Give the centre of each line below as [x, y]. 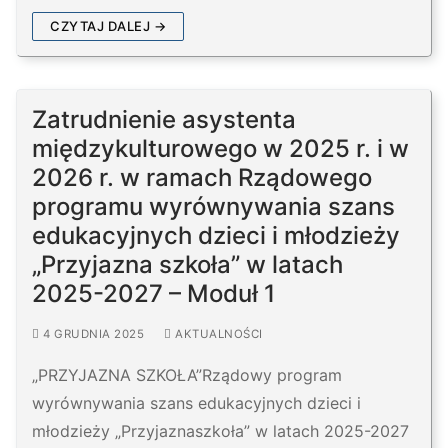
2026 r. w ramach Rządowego [202, 178]
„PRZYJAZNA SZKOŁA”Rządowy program [187, 375]
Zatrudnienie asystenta [164, 120]
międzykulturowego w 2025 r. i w [220, 149]
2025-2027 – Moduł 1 [153, 294]
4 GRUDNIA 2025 [93, 334]
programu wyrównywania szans [213, 207]
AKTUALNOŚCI [217, 334]
